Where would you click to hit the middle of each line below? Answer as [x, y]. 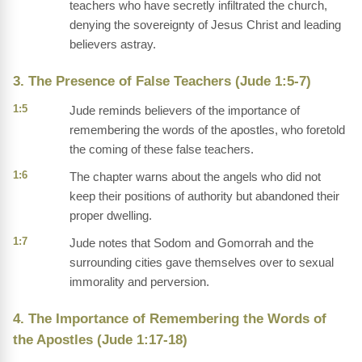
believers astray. [113, 44]
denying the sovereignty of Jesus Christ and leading [205, 25]
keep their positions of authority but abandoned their [204, 196]
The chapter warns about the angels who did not [195, 177]
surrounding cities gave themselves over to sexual [202, 263]
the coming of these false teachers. [162, 149]
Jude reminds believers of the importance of [185, 111]
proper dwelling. [111, 216]
